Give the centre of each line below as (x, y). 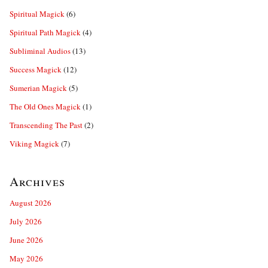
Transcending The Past (46, 125)
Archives (37, 181)
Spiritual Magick (37, 14)
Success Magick (36, 69)
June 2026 (26, 240)
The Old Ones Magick (45, 106)
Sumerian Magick (38, 88)
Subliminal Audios (40, 51)
